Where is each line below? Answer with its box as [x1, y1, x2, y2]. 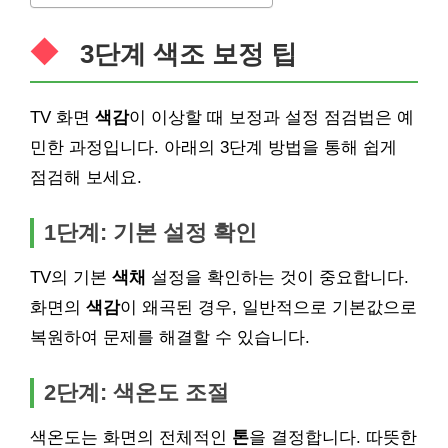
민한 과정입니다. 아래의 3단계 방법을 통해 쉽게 [30, 138, 397, 157]
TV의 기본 [30, 268, 112, 287]
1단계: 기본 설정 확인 [44, 220, 257, 245]
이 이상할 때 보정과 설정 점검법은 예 [129, 108, 414, 127]
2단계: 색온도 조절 [44, 380, 229, 405]
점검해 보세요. [30, 168, 142, 187]
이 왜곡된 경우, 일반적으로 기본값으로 [120, 298, 417, 317]
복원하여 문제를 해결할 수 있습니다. [30, 328, 310, 347]
